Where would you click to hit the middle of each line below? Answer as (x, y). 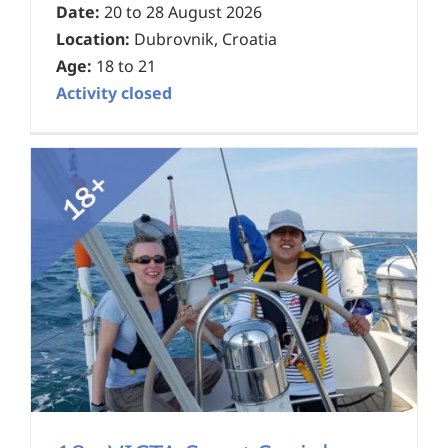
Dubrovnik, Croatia (203, 39)
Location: (93, 39)
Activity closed (114, 93)
